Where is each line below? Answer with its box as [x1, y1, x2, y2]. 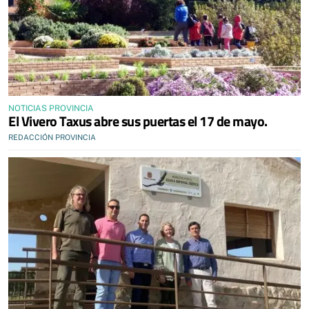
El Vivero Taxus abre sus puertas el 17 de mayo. [8, 110, 268, 132]
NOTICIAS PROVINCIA [8, 103, 94, 113]
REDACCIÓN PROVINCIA [8, 133, 96, 141]
